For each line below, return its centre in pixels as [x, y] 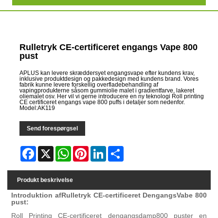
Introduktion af [36, 195]
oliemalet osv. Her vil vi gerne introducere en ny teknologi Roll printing [112, 96]
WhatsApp [85, 150]
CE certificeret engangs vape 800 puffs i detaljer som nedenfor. [102, 102]
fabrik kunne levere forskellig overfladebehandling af [89, 84]
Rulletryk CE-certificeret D [104, 195]
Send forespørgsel [53, 128]
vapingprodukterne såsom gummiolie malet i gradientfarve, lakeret [107, 90]
